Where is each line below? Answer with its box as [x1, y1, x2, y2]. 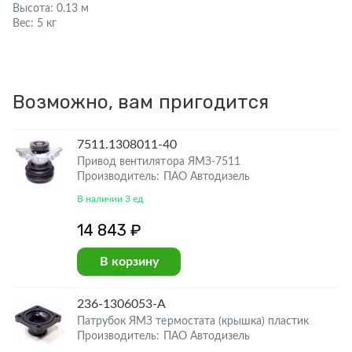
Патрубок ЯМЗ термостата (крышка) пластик [77, 316, 310, 327]
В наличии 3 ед [77, 194, 144, 203]
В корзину [99, 255, 159, 268]
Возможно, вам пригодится [13, 91, 269, 113]
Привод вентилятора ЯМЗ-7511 [77, 156, 240, 167]
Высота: [13, 3, 54, 14]
